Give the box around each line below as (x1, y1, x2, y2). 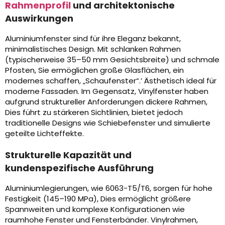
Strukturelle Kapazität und (5, 149, 132, 162)
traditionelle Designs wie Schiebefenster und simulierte (5, 118, 210, 129)
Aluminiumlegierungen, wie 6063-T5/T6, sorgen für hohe (5, 183, 212, 194)
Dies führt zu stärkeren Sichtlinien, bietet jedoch (5, 107, 183, 118)
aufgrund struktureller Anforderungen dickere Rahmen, (5, 96, 207, 107)
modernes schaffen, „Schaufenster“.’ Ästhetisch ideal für (5, 75, 216, 86)
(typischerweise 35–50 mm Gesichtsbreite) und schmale (5, 54, 219, 65)
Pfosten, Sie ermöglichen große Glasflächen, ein (5, 65, 184, 76)
